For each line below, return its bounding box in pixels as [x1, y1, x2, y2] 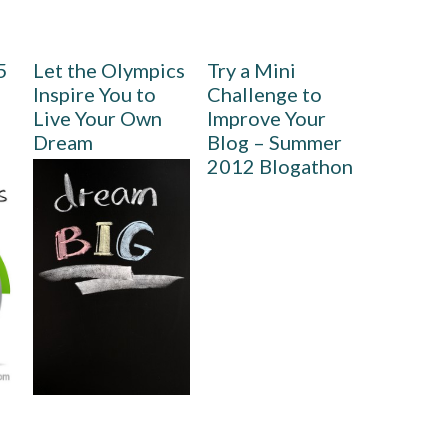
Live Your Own [32, 106, 162, 131]
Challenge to [207, 82, 323, 107]
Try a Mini [207, 58, 297, 83]
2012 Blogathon [207, 154, 354, 179]
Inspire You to [32, 82, 156, 107]
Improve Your [207, 106, 327, 131]
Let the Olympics [32, 58, 185, 83]
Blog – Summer [207, 130, 343, 155]
